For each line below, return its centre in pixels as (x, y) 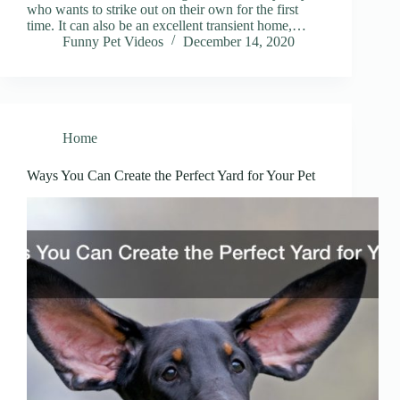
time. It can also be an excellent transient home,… (167, 26)
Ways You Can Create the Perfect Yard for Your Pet (171, 176)
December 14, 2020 (239, 42)
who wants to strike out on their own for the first (162, 10)
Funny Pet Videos (113, 42)
